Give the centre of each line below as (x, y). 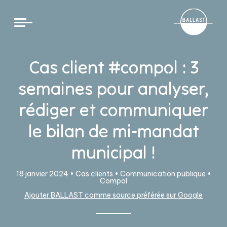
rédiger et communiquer (113, 110)
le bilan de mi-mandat (113, 131)
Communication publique (163, 174)
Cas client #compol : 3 (113, 67)
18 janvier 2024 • (46, 174)
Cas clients (94, 174)
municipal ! (113, 152)
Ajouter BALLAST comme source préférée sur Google (113, 195)
